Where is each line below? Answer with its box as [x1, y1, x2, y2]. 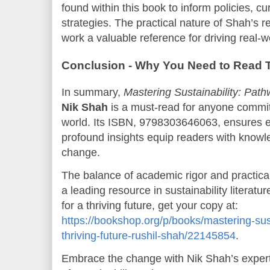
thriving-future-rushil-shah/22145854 [61, 229, 236, 242]
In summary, [61, 86, 124, 98]
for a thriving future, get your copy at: [61, 199, 238, 212]
